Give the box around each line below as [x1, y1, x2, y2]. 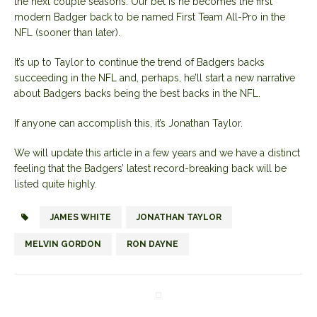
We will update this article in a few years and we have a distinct [14, 146, 300, 158]
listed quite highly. [14, 178, 97, 190]
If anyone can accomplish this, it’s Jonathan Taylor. [14, 117, 243, 129]
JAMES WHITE [50, 212, 111, 222]
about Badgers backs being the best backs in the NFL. [14, 87, 260, 99]
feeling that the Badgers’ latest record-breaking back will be [14, 162, 287, 174]
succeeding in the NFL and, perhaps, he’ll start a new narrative [14, 71, 295, 83]
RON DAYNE [127, 238, 178, 249]
